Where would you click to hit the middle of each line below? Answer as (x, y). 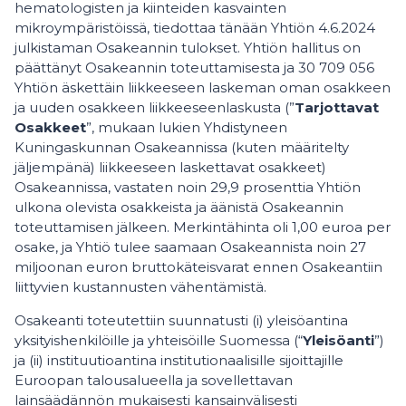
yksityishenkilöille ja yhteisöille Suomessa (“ (159, 340)
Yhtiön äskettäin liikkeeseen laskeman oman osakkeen (203, 87)
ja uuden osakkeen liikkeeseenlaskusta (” (155, 107)
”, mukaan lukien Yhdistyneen (187, 127)
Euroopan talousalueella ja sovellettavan (154, 380)
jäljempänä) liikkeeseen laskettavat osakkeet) (170, 167)
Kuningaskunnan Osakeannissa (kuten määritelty (182, 147)
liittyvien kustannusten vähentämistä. (140, 287)
